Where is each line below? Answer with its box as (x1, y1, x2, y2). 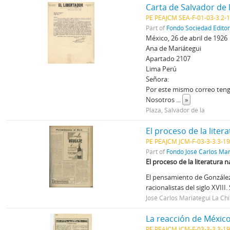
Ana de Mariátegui (146, 44, 202, 53)
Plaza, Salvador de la (146, 106, 205, 114)
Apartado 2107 (146, 54, 191, 63)
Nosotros (146, 95, 177, 104)
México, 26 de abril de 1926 (146, 33, 228, 43)
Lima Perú (146, 64, 177, 73)
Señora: (146, 74, 169, 84)
